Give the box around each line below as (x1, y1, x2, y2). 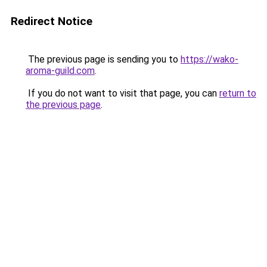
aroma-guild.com (26, 65, 95, 76)
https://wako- (181, 54, 238, 65)
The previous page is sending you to (26, 54, 181, 65)
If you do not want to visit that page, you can (26, 88, 219, 99)
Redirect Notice (11, 14, 92, 28)
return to (219, 88, 256, 99)
